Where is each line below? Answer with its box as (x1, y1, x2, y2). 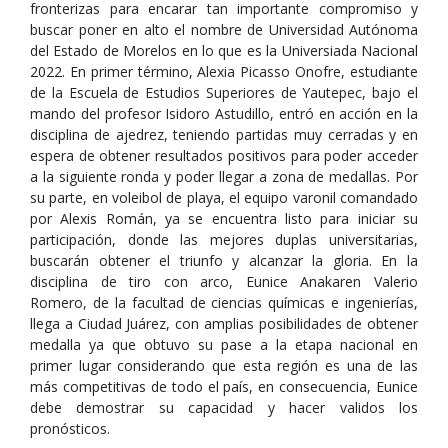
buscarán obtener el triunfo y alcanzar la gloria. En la (30, 251, 418, 270)
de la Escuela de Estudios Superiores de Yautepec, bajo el (30, 83, 418, 102)
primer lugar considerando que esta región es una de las (30, 356, 418, 375)
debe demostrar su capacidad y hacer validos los (30, 398, 418, 417)
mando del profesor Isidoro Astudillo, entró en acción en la (30, 104, 418, 123)
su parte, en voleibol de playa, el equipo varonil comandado (30, 188, 418, 207)
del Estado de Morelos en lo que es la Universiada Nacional (30, 41, 418, 60)
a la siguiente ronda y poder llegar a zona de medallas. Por (30, 167, 418, 186)
